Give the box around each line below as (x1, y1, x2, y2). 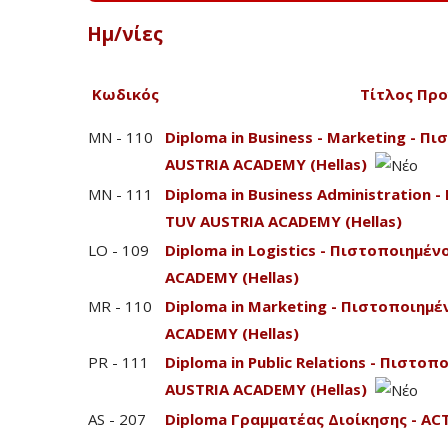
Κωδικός (92, 84, 159, 104)
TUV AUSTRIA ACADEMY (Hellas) (165, 211, 402, 231)
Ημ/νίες (87, 21, 163, 47)
